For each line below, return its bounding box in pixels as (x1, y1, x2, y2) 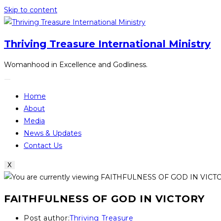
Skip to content (4, 5, 57, 14)
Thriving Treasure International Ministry (4, 37, 211, 50)
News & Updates (24, 129, 81, 138)
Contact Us (24, 141, 62, 150)
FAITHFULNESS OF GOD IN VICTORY (4, 192, 205, 205)
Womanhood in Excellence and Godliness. (4, 60, 147, 70)
